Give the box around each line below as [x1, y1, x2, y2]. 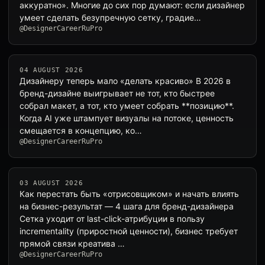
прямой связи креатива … [20, 238, 125, 248]
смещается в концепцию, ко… [20, 125, 142, 135]
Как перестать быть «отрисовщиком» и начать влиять [20, 189, 239, 199]
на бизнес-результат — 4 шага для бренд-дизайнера [20, 201, 234, 211]
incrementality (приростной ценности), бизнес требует [20, 226, 238, 236]
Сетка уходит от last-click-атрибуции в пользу [20, 214, 205, 224]
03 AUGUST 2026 [20, 179, 83, 187]
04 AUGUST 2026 [20, 66, 83, 74]
